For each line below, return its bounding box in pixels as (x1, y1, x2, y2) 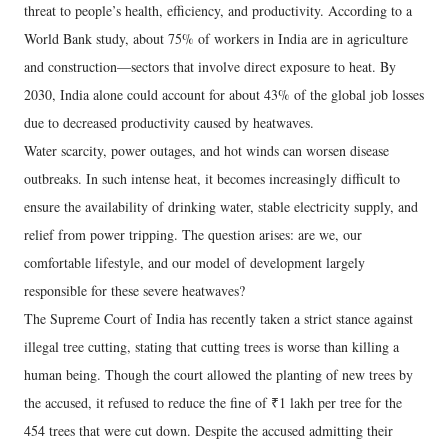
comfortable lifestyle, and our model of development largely (24, 253, 365, 273)
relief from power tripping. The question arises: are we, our (24, 225, 362, 245)
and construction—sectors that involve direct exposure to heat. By (24, 57, 396, 77)
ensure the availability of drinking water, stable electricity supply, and (24, 197, 418, 217)
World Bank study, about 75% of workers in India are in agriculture (24, 29, 408, 49)
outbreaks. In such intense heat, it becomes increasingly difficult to (24, 169, 400, 189)
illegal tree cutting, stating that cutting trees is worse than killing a (24, 337, 399, 357)
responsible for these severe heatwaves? (24, 281, 245, 301)
